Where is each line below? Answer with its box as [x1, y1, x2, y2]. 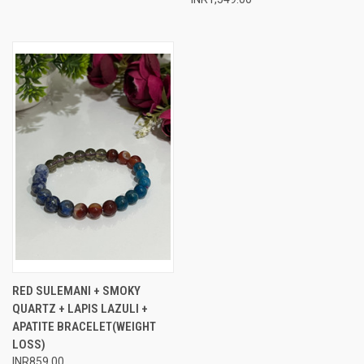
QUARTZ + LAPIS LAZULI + [12, 301, 148, 316]
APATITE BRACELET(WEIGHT [12, 318, 156, 334]
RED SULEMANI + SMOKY [12, 283, 141, 298]
